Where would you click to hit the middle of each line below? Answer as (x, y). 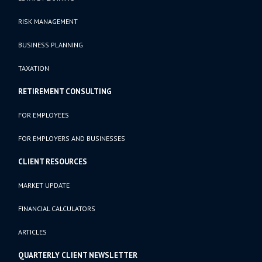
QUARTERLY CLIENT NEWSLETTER (78, 255)
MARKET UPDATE (44, 185)
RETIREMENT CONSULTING (65, 91)
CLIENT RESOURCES (53, 161)
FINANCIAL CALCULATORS (57, 208)
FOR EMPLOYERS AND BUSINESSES (72, 138)
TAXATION (34, 68)
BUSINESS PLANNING (51, 44)
